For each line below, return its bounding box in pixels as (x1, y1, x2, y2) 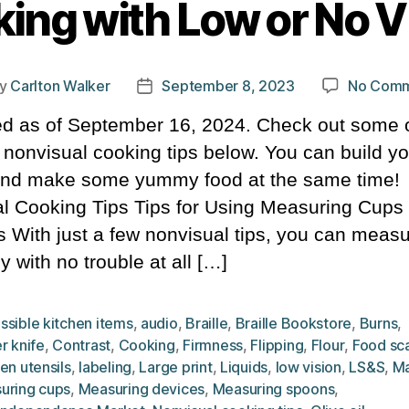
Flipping (250, 336, 304, 355)
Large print (139, 358, 213, 377)
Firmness (183, 336, 243, 355)
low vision (275, 358, 341, 377)
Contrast (52, 336, 111, 355)
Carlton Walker (10, 77, 110, 96)
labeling (79, 358, 131, 377)
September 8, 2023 (162, 77, 295, 96)
